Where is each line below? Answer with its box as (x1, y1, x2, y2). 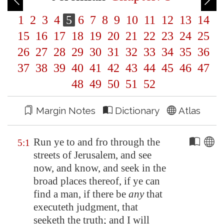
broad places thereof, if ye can (33, 175, 160, 187)
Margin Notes (33, 105, 103, 116)
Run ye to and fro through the (33, 136, 160, 148)
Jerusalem (74, 149, 115, 161)
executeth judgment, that (33, 201, 138, 213)
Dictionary (112, 105, 167, 116)
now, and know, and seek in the (33, 162, 166, 174)
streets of (33, 149, 74, 161)
